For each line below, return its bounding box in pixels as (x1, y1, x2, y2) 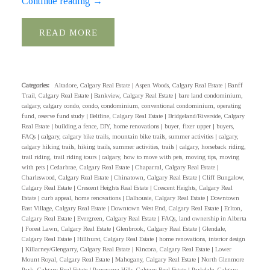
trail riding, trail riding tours (21, 154, 98, 161)
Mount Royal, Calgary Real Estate (21, 256, 111, 263)
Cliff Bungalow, (202, 174, 245, 181)
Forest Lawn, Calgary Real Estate (25, 225, 113, 233)
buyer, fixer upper (164, 123, 213, 130)
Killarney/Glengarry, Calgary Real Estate (25, 246, 132, 253)
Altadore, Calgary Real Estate (54, 82, 132, 89)
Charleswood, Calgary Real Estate (21, 174, 110, 181)
